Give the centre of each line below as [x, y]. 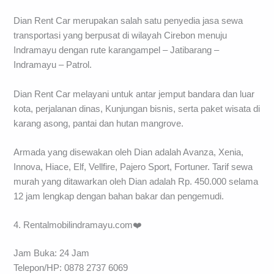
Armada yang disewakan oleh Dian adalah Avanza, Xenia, [129, 152]
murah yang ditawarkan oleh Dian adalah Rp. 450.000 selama [136, 181]
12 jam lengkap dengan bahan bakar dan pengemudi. [119, 196]
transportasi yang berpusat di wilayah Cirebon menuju [120, 36]
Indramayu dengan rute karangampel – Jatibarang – [117, 50]
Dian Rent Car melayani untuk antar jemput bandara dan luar [134, 94]
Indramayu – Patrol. [53, 65]
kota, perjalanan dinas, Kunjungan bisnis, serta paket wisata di [137, 109]
